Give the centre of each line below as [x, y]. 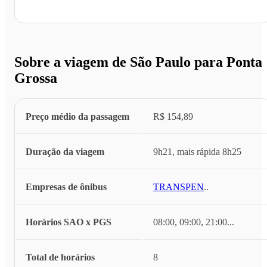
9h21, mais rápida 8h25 [197, 151]
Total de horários [60, 257]
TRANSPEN [178, 187]
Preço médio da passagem [77, 116]
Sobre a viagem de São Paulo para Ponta [138, 62]
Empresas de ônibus [66, 187]
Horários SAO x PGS [69, 222]
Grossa [36, 78]
